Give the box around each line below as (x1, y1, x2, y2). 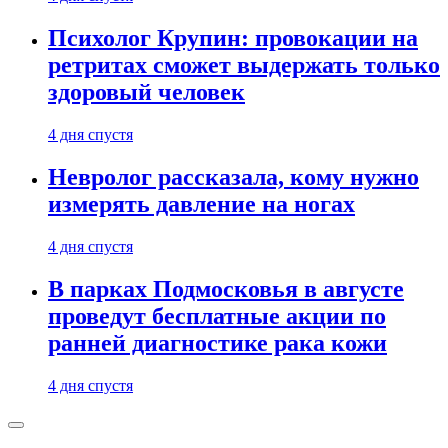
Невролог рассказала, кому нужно (48, 163, 419, 190)
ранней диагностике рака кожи (48, 329, 387, 356)
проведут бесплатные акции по (48, 302, 386, 329)
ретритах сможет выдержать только (48, 52, 440, 79)
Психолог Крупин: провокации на (48, 25, 418, 52)
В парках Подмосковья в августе (48, 275, 404, 302)
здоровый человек (48, 79, 245, 106)
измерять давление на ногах (48, 190, 355, 217)
